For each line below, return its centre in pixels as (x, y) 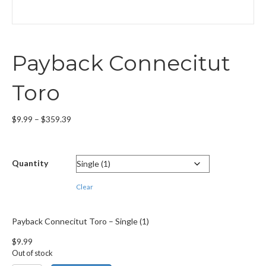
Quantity (30, 163)
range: (83, 131)
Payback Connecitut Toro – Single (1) (80, 221)
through (86, 154)
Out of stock (32, 253)
